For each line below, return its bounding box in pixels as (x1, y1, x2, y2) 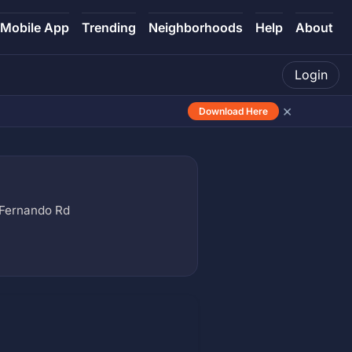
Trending (82, 20, 136, 35)
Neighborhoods (148, 20, 243, 35)
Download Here (199, 104, 268, 117)
